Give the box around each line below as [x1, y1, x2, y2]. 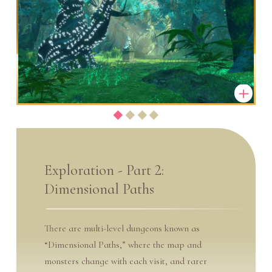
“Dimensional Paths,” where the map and [44, 239, 202, 251]
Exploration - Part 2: [44, 160, 164, 179]
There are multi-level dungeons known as [44, 223, 200, 234]
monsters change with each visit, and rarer [44, 256, 207, 267]
